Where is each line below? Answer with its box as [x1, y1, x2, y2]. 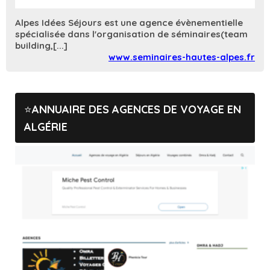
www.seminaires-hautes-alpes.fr [108, 51, 255, 63]
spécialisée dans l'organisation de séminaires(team [15, 28, 248, 40]
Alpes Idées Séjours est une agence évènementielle [15, 16, 243, 28]
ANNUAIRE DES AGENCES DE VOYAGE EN [32, 102, 241, 116]
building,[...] [15, 39, 67, 51]
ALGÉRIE [24, 119, 67, 134]
